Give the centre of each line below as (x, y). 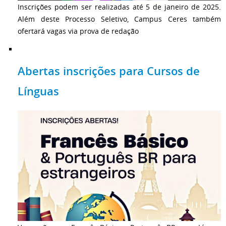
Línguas (38, 91)
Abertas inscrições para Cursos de (109, 71)
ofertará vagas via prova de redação (78, 31)
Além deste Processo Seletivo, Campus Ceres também (119, 19)
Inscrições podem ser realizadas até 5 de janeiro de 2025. (119, 7)
